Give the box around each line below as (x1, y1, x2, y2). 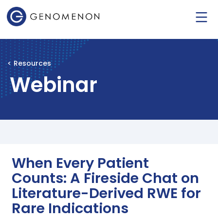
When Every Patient (12, 153, 149, 173)
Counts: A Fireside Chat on (12, 168, 199, 188)
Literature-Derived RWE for (12, 183, 201, 203)
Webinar (10, 71, 97, 99)
